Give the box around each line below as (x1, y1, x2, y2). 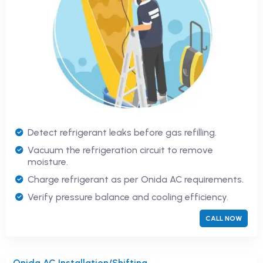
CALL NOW (205, 214, 242, 222)
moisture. (28, 156, 68, 167)
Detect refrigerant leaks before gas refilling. (28, 126, 217, 138)
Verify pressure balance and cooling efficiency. (28, 191, 228, 203)
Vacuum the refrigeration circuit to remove (28, 144, 213, 156)
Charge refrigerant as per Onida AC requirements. (28, 173, 244, 185)
